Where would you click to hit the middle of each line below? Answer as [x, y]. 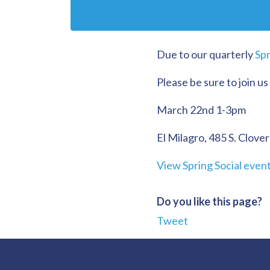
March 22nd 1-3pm [201, 110]
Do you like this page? [209, 201]
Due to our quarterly [206, 54]
